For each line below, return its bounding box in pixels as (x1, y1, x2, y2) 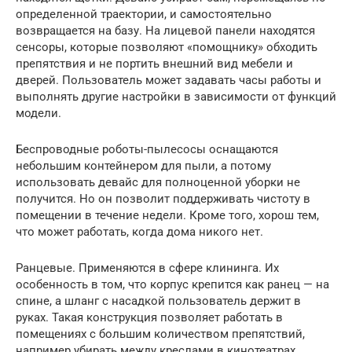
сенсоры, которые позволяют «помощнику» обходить (16, 40, 317, 54)
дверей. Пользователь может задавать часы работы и (16, 73, 321, 87)
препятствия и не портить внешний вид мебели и (16, 57, 293, 71)
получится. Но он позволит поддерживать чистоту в (16, 192, 310, 206)
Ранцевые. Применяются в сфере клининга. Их (16, 261, 279, 275)
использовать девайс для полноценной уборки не (16, 175, 300, 189)
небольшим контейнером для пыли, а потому (16, 159, 271, 173)
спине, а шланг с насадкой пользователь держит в (16, 294, 301, 308)
